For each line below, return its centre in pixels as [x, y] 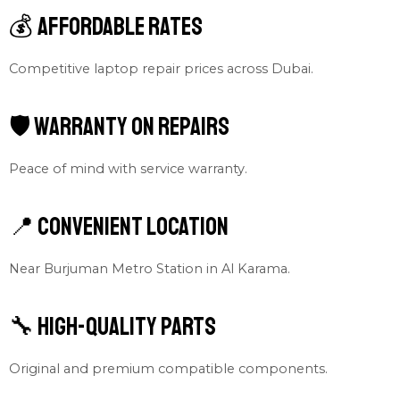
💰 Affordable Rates [106, 27]
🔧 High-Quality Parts [112, 326]
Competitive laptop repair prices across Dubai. [161, 69]
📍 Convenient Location [119, 226]
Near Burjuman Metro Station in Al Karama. [150, 268]
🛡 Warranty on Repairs [119, 127]
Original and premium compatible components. [168, 368]
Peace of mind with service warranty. [128, 169]
